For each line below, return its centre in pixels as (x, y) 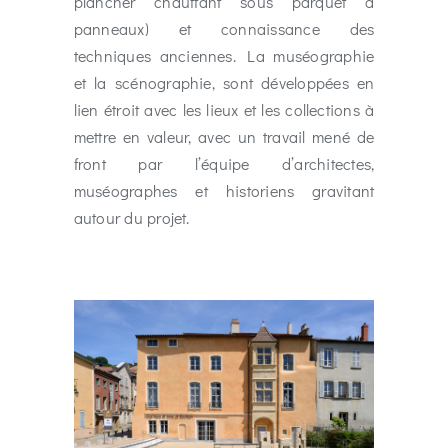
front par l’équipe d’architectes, (224, 164)
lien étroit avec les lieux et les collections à (224, 110)
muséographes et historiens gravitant (224, 191)
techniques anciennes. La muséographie (224, 56)
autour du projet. (131, 218)
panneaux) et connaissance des (224, 29)
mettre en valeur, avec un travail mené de (224, 137)
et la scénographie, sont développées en (224, 83)
